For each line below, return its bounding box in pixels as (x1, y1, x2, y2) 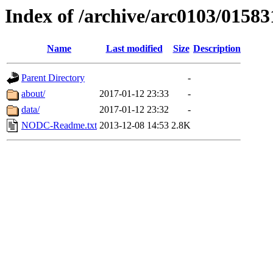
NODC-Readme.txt (21, 120, 97, 131)
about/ (21, 88, 45, 99)
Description (193, 43, 241, 54)
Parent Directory (21, 73, 85, 83)
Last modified (105, 43, 163, 54)
